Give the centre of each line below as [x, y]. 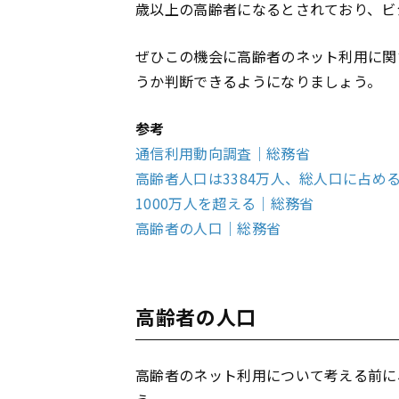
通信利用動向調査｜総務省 [223, 153]
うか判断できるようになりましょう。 [259, 81]
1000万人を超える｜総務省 [225, 203]
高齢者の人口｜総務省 [208, 228]
